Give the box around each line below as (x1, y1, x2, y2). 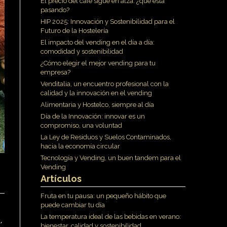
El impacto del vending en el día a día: (41, 39, 155, 47)
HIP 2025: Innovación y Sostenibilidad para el (41, 18, 175, 26)
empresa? (41, 68, 70, 77)
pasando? (41, 6, 69, 14)
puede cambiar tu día (41, 201, 105, 209)
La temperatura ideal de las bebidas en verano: (41, 212, 181, 220)
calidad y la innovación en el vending (41, 89, 152, 97)
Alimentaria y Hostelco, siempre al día (41, 101, 154, 109)
